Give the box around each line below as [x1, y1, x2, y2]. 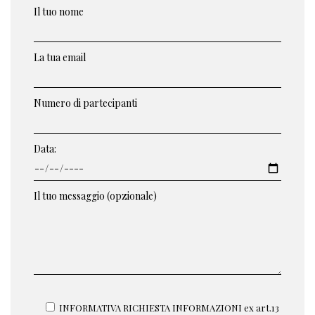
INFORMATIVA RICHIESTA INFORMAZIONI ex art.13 [59, 302, 279, 314]
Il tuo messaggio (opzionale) [34, 189, 157, 202]
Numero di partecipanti [34, 96, 137, 110]
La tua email [34, 51, 86, 64]
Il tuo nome [34, 5, 84, 18]
